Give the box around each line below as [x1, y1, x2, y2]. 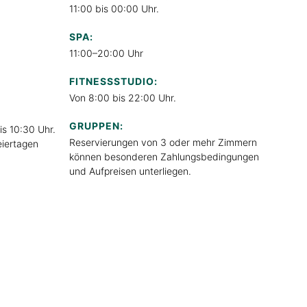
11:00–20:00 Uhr [69, 47, 143, 59]
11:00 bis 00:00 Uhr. [69, 2, 159, 14]
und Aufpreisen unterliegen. [69, 164, 191, 177]
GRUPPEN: [69, 119, 123, 132]
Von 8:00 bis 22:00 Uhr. [69, 91, 176, 103]
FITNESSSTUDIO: [69, 75, 158, 87]
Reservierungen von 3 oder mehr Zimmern [69, 136, 257, 148]
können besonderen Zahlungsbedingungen [69, 150, 259, 162]
